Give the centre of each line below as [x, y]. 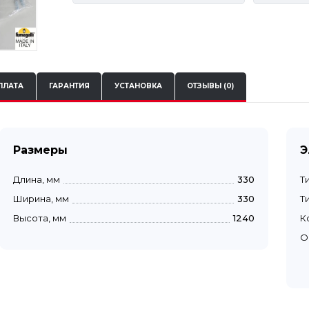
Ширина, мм [41, 198]
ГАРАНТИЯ [69, 86]
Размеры [40, 150]
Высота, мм [40, 218]
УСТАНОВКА [138, 86]
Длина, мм [37, 179]
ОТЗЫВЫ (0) [211, 86]
